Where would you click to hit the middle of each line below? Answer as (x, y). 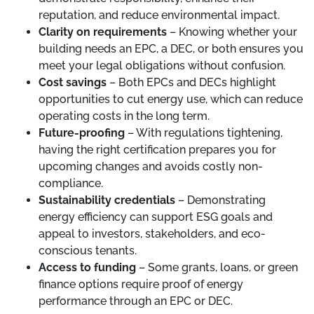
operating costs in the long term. (124, 116)
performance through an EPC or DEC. (136, 301)
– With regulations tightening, (204, 133)
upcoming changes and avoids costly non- (151, 166)
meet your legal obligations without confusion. (162, 66)
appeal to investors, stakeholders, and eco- (152, 234)
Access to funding (87, 267)
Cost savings (73, 82)
